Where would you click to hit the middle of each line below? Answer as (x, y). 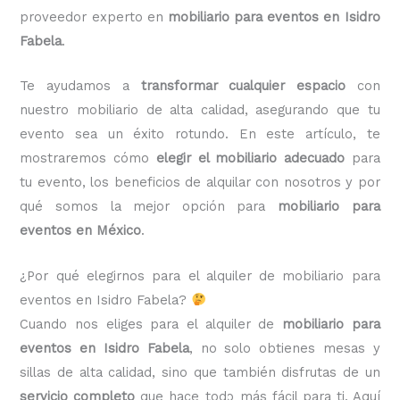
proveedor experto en (94, 17)
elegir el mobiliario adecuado (250, 158)
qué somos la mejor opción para (149, 207)
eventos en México (81, 231)
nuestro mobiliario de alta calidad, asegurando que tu (200, 110)
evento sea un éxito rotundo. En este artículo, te (200, 134)
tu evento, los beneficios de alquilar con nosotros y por (200, 183)
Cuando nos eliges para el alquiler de (151, 324)
